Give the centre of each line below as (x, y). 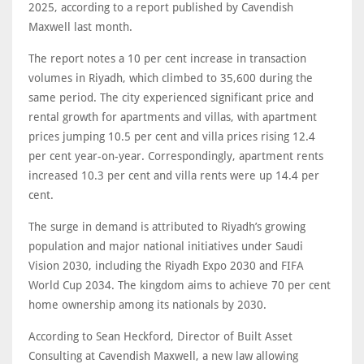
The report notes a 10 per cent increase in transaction (167, 58)
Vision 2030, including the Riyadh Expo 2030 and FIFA (166, 265)
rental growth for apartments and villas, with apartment (173, 117)
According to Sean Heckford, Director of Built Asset (160, 336)
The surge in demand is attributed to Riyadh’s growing (167, 226)
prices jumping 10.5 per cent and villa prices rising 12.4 (172, 136)
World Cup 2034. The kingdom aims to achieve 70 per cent (180, 285)
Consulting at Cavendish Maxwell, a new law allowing (163, 355)
